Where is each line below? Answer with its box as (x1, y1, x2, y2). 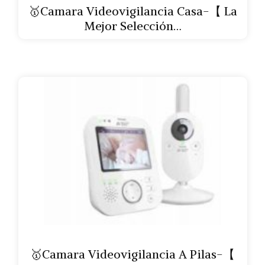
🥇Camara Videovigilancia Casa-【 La (28, 4, 237, 18)
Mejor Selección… (83, 18, 182, 33)
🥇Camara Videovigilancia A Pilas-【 (30, 247, 235, 261)
